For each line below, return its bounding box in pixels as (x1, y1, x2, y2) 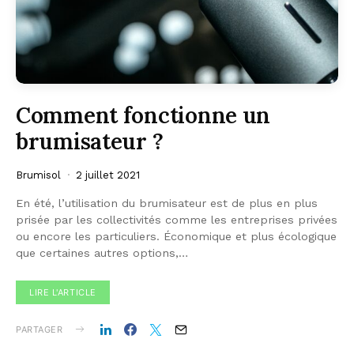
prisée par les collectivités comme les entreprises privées (16, 213, 337, 226)
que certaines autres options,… (16, 246, 188, 259)
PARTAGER (16, 323, 63, 335)
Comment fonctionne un (16, 100, 271, 130)
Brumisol (16, 168, 61, 181)
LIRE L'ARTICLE (29, 286, 96, 298)
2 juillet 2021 (76, 168, 140, 181)
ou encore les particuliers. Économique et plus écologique (16, 229, 337, 243)
